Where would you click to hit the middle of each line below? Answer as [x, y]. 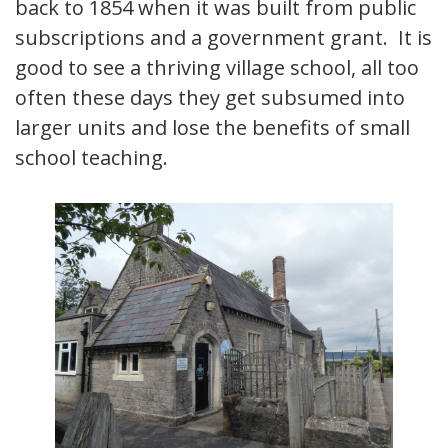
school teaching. [91, 157]
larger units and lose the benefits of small [212, 127]
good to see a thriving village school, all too [217, 67]
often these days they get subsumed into [210, 97]
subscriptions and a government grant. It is [223, 37]
